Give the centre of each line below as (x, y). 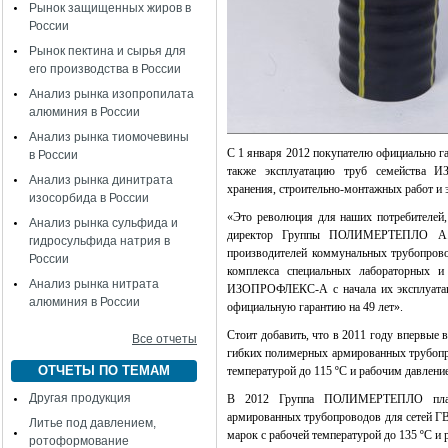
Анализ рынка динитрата (101, 180)
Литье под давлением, (92, 423)
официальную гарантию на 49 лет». (315, 307)
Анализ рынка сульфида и (103, 223)
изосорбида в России (89, 198)
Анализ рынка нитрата (94, 284)
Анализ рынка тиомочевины (109, 137)
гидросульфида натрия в (99, 241)
